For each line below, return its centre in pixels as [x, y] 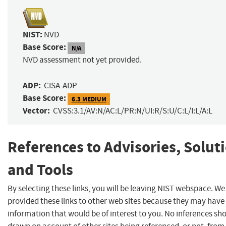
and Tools [40, 170]
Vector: [36, 111]
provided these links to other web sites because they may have [116, 201]
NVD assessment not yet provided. [82, 60]
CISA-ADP [61, 86]
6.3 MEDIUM [89, 99]
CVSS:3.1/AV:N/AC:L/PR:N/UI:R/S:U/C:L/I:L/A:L [133, 111]
